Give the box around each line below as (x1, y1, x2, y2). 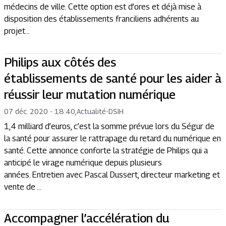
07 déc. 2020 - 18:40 (4, 107, 75, 116)
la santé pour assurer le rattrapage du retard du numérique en (4, 134, 221, 143)
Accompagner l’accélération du (4, 211, 169, 225)
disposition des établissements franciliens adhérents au (4, 14, 199, 24)
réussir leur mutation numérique (4, 87, 176, 101)
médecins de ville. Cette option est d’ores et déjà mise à (4, 2, 201, 12)
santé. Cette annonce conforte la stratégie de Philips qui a (4, 146, 208, 155)
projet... (4, 26, 30, 36)
